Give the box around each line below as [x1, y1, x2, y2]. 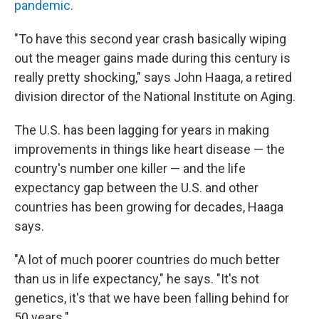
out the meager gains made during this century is [14, 51, 291, 66]
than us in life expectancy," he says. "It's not [14, 271, 259, 286]
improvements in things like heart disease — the [14, 142, 285, 157]
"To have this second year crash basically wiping [14, 31, 286, 46]
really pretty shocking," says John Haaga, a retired [14, 70, 292, 85]
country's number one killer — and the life [14, 161, 246, 176]
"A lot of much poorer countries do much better [14, 252, 280, 267]
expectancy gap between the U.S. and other [14, 180, 258, 195]
